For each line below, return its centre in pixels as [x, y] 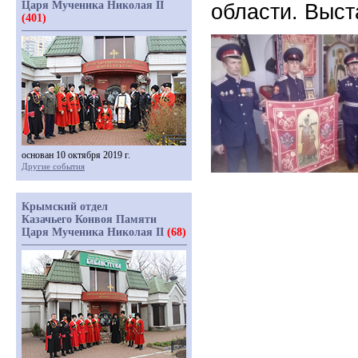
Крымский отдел [65, 207]
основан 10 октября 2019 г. [76, 155]
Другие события [53, 166]
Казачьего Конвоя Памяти [89, 219]
